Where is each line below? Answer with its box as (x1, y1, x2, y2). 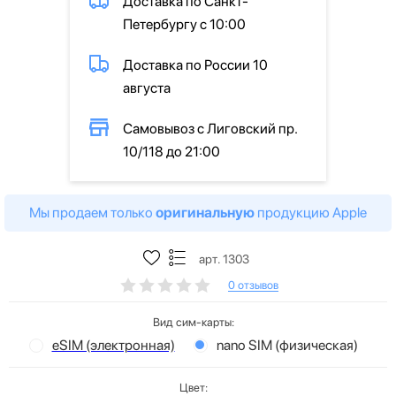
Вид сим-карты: (153, 315, 234, 329)
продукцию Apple (255, 203, 367, 221)
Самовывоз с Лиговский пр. (123, 119, 297, 137)
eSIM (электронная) (51, 336, 175, 354)
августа (123, 79, 171, 96)
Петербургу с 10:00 (123, 15, 246, 33)
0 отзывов (228, 278, 278, 293)
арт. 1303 (198, 251, 249, 266)
